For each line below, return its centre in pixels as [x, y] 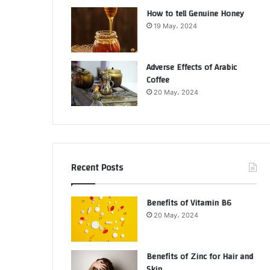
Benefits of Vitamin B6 [189, 203]
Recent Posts [97, 168]
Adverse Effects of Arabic [192, 67]
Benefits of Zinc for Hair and [200, 257]
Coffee [158, 80]
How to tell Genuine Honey [195, 14]
